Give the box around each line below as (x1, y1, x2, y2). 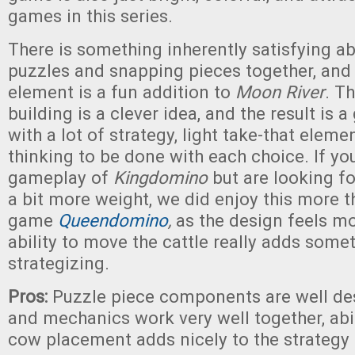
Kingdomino (113, 167, 208, 188)
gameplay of (8, 167, 113, 188)
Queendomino (58, 210, 168, 231)
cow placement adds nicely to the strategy (8, 329, 349, 349)
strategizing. (8, 253, 109, 273)
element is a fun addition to (8, 82, 235, 102)
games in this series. (8, 6, 173, 26)
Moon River (235, 82, 325, 102)
